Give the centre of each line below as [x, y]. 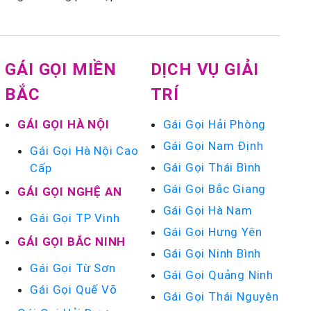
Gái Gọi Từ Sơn [73, 268]
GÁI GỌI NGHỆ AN [70, 192]
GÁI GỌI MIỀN [61, 69]
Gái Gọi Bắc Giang [215, 189]
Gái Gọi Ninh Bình [212, 253]
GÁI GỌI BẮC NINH [72, 242]
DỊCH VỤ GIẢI [205, 69]
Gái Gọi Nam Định [213, 146]
